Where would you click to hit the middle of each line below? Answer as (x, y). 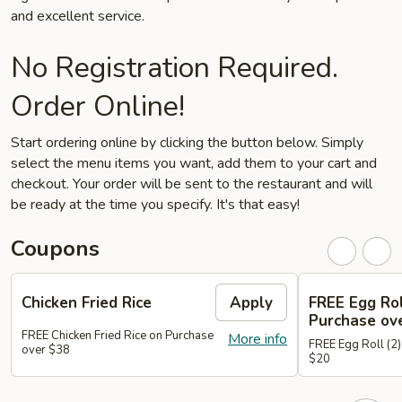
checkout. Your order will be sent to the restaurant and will (192, 184)
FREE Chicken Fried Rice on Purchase (118, 336)
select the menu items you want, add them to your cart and (194, 163)
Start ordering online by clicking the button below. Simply (187, 143)
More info (258, 339)
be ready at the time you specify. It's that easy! (155, 205)
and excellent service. (78, 16)
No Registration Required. (175, 68)
